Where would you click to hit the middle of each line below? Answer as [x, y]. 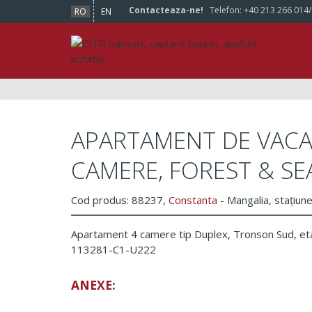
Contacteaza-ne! [166, 10]
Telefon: [224, 10]
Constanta [193, 200]
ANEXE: [93, 284]
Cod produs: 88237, [120, 200]
